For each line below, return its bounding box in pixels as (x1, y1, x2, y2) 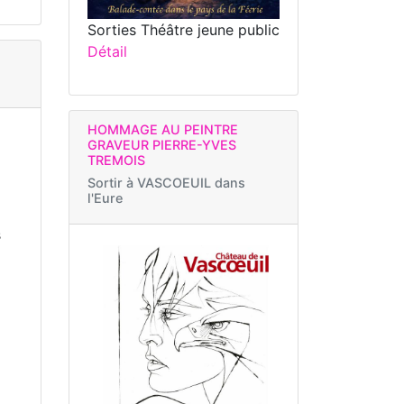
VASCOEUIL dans (137, 175, 245, 191)
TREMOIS (87, 152, 145, 169)
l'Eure (87, 190, 123, 207)
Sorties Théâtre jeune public (87, 21, 280, 40)
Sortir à (87, 175, 137, 191)
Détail (87, 42, 127, 61)
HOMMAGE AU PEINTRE (87, 122, 238, 138)
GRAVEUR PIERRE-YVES (87, 137, 236, 153)
